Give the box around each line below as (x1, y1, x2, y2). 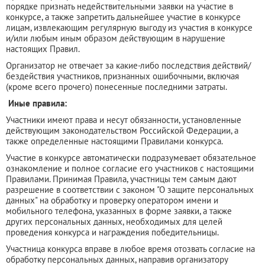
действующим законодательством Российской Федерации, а (6, 124, 238, 136)
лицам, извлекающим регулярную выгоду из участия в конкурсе (6, 21, 253, 33)
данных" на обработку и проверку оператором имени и (6, 194, 218, 206)
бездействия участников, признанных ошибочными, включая (6, 70, 239, 82)
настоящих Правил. (6, 43, 80, 54)
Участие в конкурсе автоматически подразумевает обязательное (6, 151, 256, 163)
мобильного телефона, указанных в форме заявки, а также (6, 205, 232, 216)
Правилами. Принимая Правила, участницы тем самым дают (6, 173, 237, 185)
